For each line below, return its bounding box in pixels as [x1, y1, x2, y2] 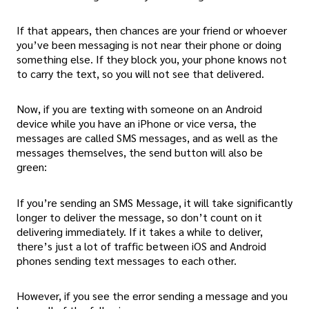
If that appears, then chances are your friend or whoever [17, 23, 287, 38]
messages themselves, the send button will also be [17, 145, 263, 160]
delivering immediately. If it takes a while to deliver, [17, 223, 263, 239]
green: [17, 159, 47, 175]
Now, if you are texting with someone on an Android [17, 101, 262, 117]
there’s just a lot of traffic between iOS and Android [17, 238, 266, 253]
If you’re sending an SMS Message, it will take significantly [17, 195, 292, 210]
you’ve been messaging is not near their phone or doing [17, 37, 281, 52]
